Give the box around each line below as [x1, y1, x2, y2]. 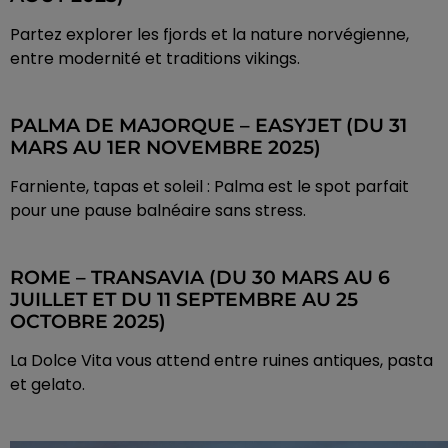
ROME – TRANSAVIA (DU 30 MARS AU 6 [10, 266, 390, 290]
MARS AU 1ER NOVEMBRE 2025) [10, 136, 321, 160]
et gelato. [10, 373, 85, 397]
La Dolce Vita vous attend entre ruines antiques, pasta [10, 349, 433, 373]
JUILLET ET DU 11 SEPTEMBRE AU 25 [10, 288, 358, 312]
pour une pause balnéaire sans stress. [10, 199, 306, 223]
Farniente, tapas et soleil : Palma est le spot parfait [10, 175, 409, 199]
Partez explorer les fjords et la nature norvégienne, [10, 23, 409, 47]
